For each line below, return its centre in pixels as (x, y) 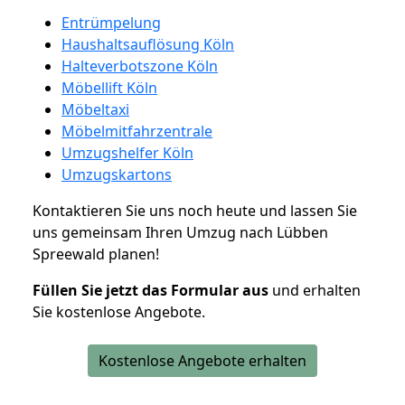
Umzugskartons (117, 174)
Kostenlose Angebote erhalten (202, 360)
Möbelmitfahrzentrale (137, 131)
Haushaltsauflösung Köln (148, 44)
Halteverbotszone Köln (140, 66)
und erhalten (315, 290)
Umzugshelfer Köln (127, 152)
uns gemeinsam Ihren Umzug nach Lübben (180, 232)
